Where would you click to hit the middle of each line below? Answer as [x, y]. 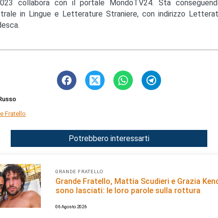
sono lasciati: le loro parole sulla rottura [128, 190]
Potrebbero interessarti [109, 138]
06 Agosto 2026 [71, 206]
